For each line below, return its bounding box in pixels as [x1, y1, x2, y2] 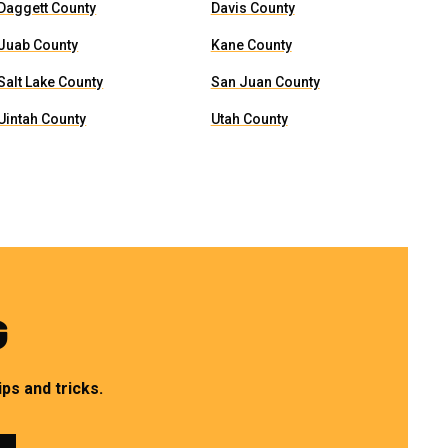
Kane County [210, 37, 292, 53]
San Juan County [210, 74, 320, 90]
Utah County [210, 111, 288, 127]
